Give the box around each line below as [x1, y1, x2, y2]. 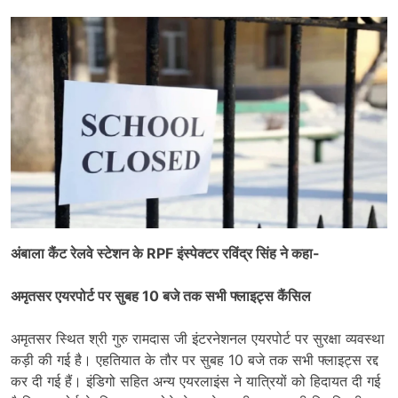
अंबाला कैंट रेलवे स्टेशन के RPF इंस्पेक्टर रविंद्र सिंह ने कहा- [11, 244, 320, 263]
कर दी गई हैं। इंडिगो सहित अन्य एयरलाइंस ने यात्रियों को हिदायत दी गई [11, 372, 380, 391]
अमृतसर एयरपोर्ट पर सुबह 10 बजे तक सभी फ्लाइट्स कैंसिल [11, 287, 311, 306]
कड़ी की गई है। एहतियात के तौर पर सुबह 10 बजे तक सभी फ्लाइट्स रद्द [11, 351, 378, 370]
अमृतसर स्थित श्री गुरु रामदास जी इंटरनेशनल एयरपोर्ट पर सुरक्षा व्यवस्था [11, 330, 385, 348]
